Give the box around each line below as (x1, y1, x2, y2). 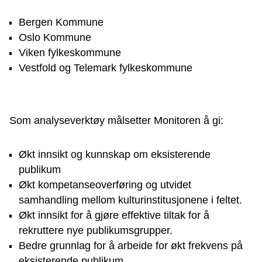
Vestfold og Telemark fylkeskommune (19, 62, 192, 74)
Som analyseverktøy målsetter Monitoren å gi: (9, 115, 223, 127)
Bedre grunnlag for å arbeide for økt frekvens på (19, 240, 243, 252)
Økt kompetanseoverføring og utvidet (19, 179, 191, 191)
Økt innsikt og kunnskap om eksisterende (19, 149, 211, 161)
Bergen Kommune (19, 16, 104, 29)
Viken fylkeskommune (19, 47, 121, 59)
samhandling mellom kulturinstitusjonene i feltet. (19, 194, 242, 206)
